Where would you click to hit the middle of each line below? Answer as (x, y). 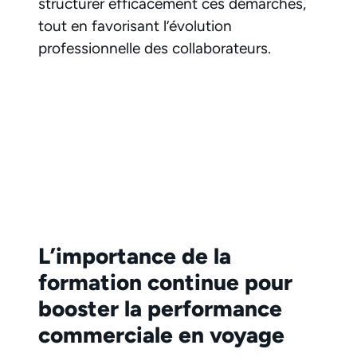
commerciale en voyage (161, 334)
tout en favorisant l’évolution (135, 26)
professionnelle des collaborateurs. (155, 49)
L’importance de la (135, 255)
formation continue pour (165, 282)
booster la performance (160, 308)
